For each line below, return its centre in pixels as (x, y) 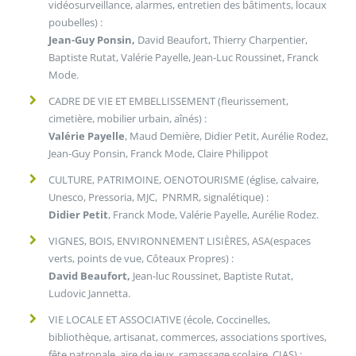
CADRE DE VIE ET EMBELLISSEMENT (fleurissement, (169, 101)
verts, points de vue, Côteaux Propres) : (141, 258)
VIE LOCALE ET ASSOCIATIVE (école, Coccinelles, (160, 319)
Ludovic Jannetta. (90, 293)
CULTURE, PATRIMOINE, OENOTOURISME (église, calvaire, (184, 179)
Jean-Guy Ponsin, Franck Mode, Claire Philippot (159, 153)
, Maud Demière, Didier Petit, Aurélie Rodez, (227, 135)
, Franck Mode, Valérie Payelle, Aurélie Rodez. (214, 214)
